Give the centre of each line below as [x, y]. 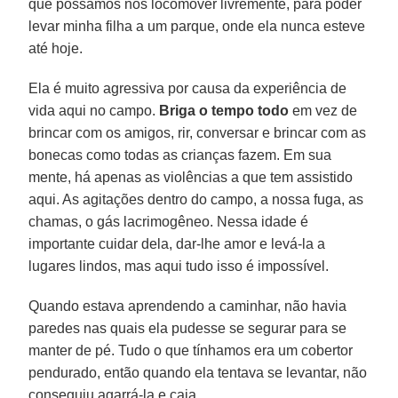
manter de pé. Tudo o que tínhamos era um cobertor [191, 350]
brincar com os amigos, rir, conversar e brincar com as [198, 132]
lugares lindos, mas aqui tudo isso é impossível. [179, 266]
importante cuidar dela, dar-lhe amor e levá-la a [177, 243]
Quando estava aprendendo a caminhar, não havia [188, 306]
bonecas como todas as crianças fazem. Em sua [180, 155]
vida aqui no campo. [94, 110]
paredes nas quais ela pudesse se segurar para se [188, 328]
